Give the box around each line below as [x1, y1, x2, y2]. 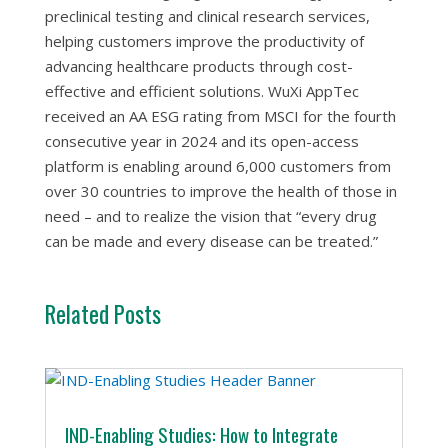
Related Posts [44, 296, 161, 331]
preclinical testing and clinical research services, [44, 5, 370, 26]
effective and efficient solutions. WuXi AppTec [44, 80, 359, 101]
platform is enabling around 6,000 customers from [44, 155, 391, 176]
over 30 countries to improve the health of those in [44, 180, 397, 201]
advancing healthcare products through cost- [44, 55, 353, 76]
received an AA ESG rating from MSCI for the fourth [44, 105, 396, 126]
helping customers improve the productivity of [44, 30, 364, 51]
